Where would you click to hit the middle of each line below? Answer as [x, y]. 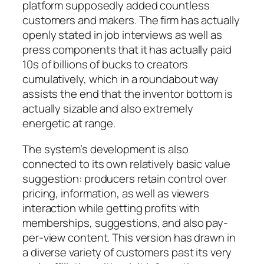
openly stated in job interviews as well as [122, 35]
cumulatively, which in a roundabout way [121, 79]
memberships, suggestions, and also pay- [126, 222]
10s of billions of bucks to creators [105, 65]
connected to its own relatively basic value [126, 164]
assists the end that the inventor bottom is [128, 94]
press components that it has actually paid [127, 50]
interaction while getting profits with [111, 208]
